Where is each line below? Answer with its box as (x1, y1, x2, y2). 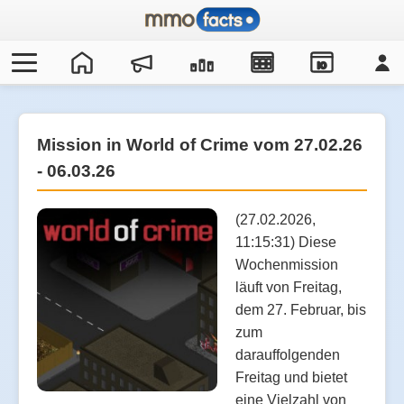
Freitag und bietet (235, 369, 347, 385)
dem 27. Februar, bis (235, 301, 366, 317)
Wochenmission (235, 256, 338, 272)
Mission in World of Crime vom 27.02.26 (37, 135, 363, 155)
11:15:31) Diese (235, 234, 336, 250)
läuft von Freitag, (235, 279, 342, 295)
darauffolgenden (235, 346, 340, 363)
